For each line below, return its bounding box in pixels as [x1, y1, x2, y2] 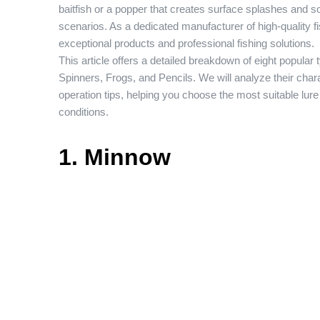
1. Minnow [59, 144, 171, 170]
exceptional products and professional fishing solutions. [59, 37, 314, 49]
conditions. [59, 106, 109, 118]
